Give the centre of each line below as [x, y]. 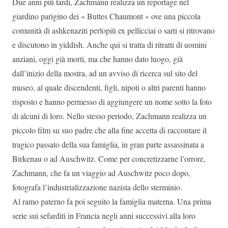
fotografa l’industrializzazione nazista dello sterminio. [97, 187]
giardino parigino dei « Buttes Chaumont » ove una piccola [106, 16]
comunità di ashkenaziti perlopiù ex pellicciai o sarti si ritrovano [113, 30]
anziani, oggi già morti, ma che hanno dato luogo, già [97, 59]
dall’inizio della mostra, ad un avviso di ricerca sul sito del [105, 73]
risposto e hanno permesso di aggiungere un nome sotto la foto [112, 101]
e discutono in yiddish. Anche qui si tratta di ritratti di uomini [109, 44]
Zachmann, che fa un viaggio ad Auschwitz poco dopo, [101, 173]
